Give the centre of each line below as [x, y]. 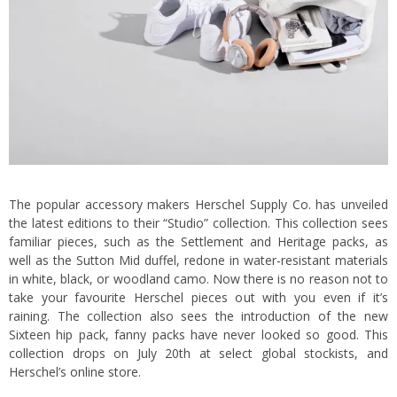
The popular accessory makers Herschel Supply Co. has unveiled [198, 204]
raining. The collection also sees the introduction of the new [198, 315]
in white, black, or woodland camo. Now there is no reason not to [198, 278]
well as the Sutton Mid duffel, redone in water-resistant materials [198, 260]
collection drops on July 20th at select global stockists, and [198, 353]
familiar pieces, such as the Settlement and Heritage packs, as [198, 241]
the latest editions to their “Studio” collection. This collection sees [198, 222]
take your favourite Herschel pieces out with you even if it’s [198, 297]
